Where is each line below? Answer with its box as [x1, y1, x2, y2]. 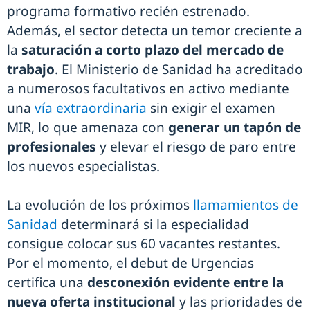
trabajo [7, 60, 55, 78]
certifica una [7, 273, 87, 291]
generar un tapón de [168, 118, 301, 136]
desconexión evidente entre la [87, 273, 284, 291]
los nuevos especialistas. [7, 156, 160, 175]
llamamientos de [193, 195, 298, 214]
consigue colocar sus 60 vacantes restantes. [7, 234, 280, 253]
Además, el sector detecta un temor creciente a [7, 21, 302, 39]
